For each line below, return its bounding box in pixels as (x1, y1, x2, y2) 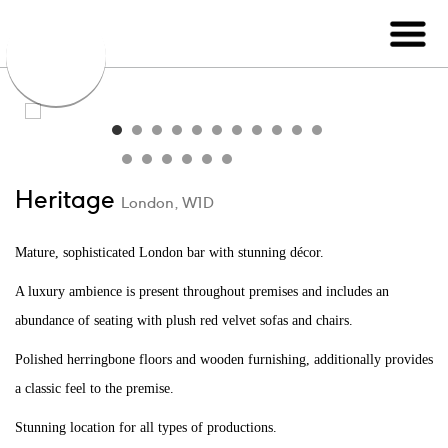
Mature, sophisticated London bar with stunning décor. (15, 245, 324, 261)
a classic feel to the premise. (15, 381, 174, 397)
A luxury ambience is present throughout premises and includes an (15, 284, 389, 300)
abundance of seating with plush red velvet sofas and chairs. (15, 313, 353, 329)
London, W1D (121, 193, 214, 212)
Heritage (15, 184, 121, 214)
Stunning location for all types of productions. (15, 420, 277, 436)
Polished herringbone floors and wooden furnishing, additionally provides (15, 352, 433, 368)
